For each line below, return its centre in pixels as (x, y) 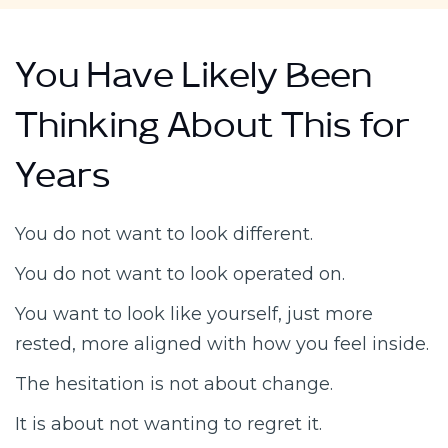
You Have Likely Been (193, 83)
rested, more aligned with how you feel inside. (222, 343)
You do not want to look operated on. (180, 273)
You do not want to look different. (164, 233)
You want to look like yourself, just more (194, 313)
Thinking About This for (212, 133)
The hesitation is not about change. (174, 383)
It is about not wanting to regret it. (168, 423)
